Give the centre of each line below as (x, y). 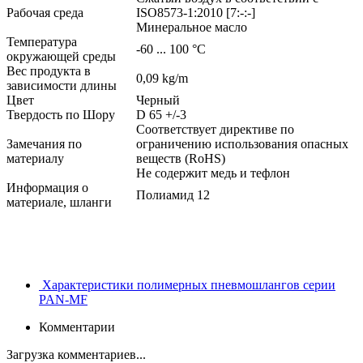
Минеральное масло (192, 27)
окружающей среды (63, 56)
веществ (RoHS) (181, 158)
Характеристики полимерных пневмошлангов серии (189, 284)
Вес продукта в (49, 70)
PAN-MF (63, 299)
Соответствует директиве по (215, 129)
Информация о (47, 187)
